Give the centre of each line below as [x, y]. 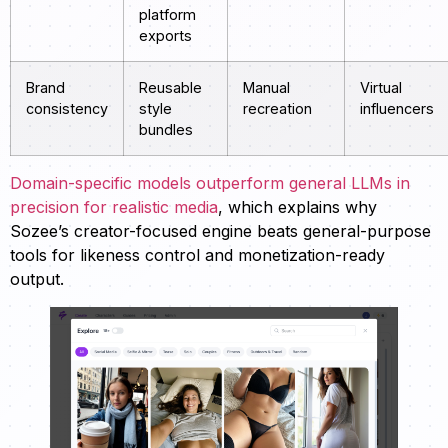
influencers [397, 109]
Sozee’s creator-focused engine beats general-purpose [220, 231]
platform [167, 15]
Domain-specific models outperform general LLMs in [210, 183]
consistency [67, 109]
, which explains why [297, 207]
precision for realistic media [114, 207]
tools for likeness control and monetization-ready [197, 255]
